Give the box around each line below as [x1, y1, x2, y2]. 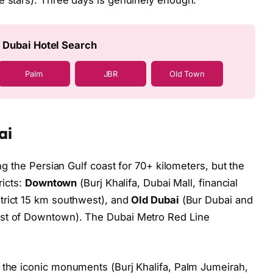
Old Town [169, 68, 205, 79]
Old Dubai [131, 194, 179, 207]
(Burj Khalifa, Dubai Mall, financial [77, 177, 238, 190]
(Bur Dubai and [179, 194, 253, 207]
